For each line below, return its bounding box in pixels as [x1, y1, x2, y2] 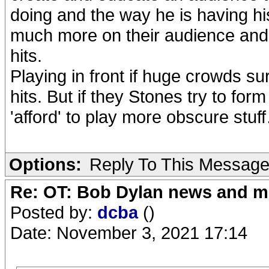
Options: [9, 154, 82, 174]
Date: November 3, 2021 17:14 [10, 223, 247, 243]
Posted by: [10, 202, 97, 222]
